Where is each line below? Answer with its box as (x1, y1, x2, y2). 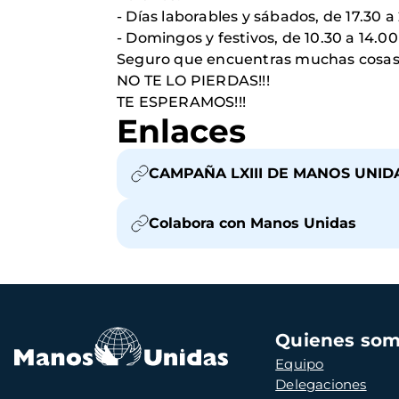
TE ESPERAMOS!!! (117, 93, 246, 110)
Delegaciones (275, 375, 367, 393)
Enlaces (117, 110, 246, 151)
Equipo (275, 354, 324, 372)
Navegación (240, 326, 325, 344)
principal (240, 343, 302, 361)
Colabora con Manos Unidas (149, 214, 356, 232)
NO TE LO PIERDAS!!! (117, 71, 270, 89)
